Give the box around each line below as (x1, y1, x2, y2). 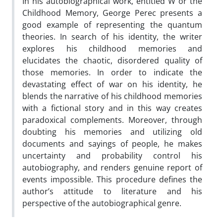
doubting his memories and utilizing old (22, 126, 202, 137)
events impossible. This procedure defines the (22, 173, 202, 185)
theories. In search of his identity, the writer (22, 31, 202, 42)
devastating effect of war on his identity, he (22, 78, 202, 90)
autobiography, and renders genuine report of (22, 162, 202, 173)
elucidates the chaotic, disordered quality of (22, 55, 202, 66)
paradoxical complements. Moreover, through (22, 114, 202, 125)
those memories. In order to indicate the (22, 66, 202, 78)
